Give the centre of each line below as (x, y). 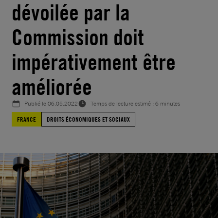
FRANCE (27, 119)
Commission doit (78, 37)
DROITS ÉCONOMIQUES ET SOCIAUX (88, 119)
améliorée (52, 87)
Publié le (36, 104)
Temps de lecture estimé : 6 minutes (135, 104)
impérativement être (94, 62)
